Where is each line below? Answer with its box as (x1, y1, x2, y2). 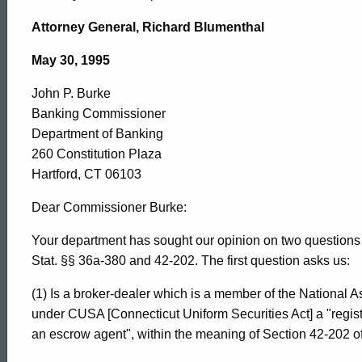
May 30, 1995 (32, 53, 110, 67)
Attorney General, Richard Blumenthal (32, 20, 264, 34)
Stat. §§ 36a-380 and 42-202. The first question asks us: (32, 254, 350, 267)
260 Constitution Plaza (32, 147, 162, 161)
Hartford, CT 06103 (32, 167, 141, 181)
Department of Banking (32, 127, 163, 141)
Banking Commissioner (32, 107, 166, 120)
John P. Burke (32, 86, 111, 100)
